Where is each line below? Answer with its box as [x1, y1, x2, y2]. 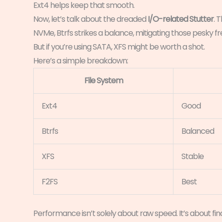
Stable [181, 150, 204, 162]
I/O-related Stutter [148, 13, 214, 25]
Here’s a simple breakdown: [33, 55, 128, 66]
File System [84, 74, 123, 86]
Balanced [181, 125, 214, 137]
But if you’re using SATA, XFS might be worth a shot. [33, 41, 205, 53]
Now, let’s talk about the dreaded [33, 13, 148, 25]
